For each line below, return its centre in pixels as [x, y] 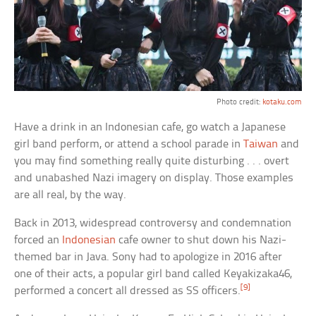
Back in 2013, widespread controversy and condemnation [153, 224]
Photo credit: [239, 103]
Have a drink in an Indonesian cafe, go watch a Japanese [150, 128]
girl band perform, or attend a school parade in [129, 145]
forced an [38, 241]
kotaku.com [282, 103]
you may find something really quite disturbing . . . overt [152, 162]
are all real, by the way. [71, 195]
